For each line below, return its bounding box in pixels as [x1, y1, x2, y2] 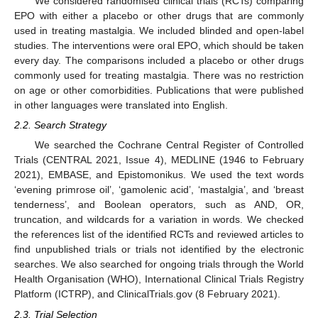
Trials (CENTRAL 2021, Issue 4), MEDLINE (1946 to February [14, 154, 304, 166]
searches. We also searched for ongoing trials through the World [14, 258, 304, 270]
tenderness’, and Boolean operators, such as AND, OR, [14, 199, 304, 211]
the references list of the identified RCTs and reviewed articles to [14, 229, 304, 241]
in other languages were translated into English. [14, 99, 228, 111]
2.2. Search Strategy [14, 119, 106, 131]
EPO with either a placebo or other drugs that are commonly [14, 10, 304, 22]
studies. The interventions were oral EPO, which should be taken [14, 40, 304, 52]
